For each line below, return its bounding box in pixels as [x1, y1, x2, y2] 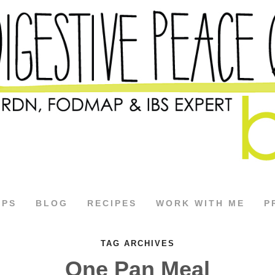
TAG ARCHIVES [100, 239, 175, 248]
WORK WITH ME [156, 198, 245, 208]
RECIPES [87, 198, 137, 208]
